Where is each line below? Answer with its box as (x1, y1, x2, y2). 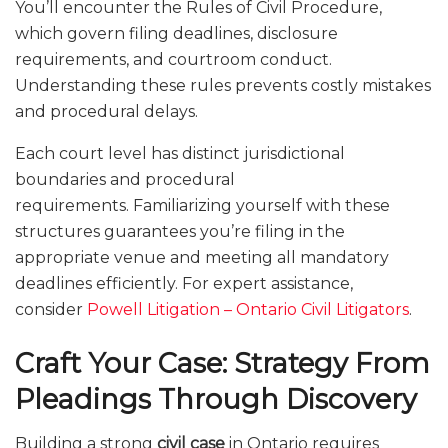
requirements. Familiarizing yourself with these (15, 196, 390, 216)
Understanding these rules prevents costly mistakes (15, 76, 431, 96)
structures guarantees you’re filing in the (15, 222, 345, 242)
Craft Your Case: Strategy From (15, 346, 430, 380)
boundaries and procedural (15, 170, 235, 190)
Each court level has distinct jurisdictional (15, 144, 345, 164)
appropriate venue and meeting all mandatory (15, 248, 389, 268)
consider (15, 300, 87, 320)
